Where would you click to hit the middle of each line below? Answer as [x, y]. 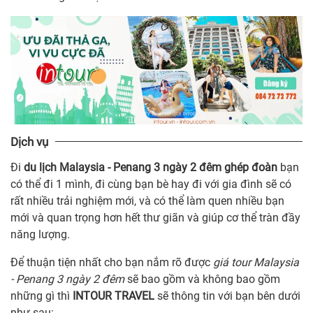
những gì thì [42, 296]
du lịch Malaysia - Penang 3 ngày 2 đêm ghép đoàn [151, 167]
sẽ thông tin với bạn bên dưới [227, 296]
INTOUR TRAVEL [114, 296]
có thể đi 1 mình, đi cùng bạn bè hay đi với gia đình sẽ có [151, 184]
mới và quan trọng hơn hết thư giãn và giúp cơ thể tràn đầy [155, 217]
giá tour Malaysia [256, 262]
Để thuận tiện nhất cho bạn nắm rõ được [112, 262]
